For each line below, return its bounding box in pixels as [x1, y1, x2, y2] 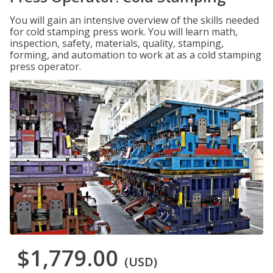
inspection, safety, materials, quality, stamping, [10, 37, 224, 50]
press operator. [10, 60, 81, 73]
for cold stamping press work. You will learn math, [10, 25, 238, 38]
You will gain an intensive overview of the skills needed [10, 13, 259, 27]
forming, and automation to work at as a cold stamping [10, 48, 261, 62]
